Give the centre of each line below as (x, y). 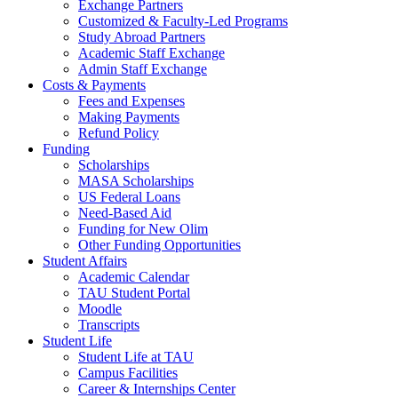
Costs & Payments (94, 85)
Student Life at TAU (136, 357)
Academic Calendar (134, 277)
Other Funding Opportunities (159, 245)
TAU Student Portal (134, 293)
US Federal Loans (129, 197)
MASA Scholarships (136, 181)
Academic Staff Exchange (151, 53)
